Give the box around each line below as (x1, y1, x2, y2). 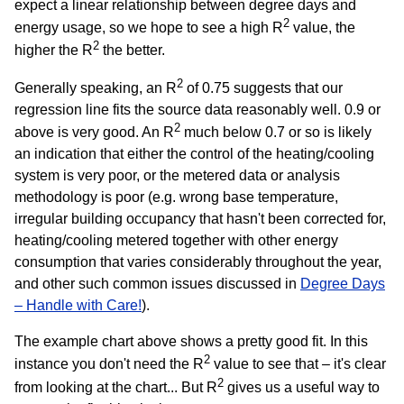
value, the (289, 20, 355, 36)
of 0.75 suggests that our (183, 79, 343, 96)
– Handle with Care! (14, 298, 142, 314)
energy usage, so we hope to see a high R (14, 20, 283, 36)
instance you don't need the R (14, 356, 204, 372)
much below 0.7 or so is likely (180, 124, 372, 141)
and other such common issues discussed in (14, 276, 300, 292)
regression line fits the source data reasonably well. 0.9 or (14, 101, 381, 117)
